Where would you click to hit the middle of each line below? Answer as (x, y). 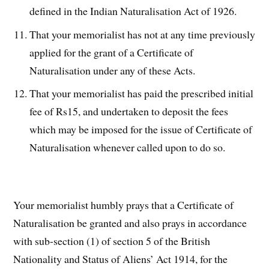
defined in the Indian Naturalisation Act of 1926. (133, 11)
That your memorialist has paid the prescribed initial (142, 93)
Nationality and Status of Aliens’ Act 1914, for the (121, 259)
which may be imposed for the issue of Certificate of (141, 129)
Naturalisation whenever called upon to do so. (128, 147)
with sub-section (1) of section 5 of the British (112, 241)
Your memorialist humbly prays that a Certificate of (124, 205)
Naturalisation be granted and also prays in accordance (130, 223)
